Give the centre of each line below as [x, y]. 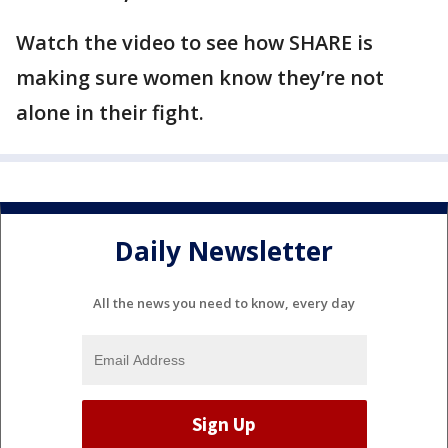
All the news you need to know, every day [224, 302]
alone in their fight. [112, 112]
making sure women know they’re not [200, 77]
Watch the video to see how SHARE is [194, 42]
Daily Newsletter [224, 251]
